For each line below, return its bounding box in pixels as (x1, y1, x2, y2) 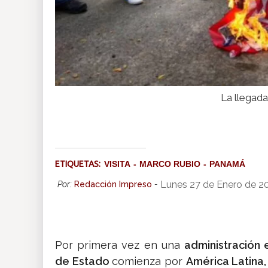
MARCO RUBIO (139, 159, 200, 169)
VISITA (104, 159, 130, 169)
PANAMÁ (209, 159, 245, 169)
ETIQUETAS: (55, 159, 104, 169)
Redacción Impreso (74, 179, 152, 190)
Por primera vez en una (55, 239, 184, 252)
